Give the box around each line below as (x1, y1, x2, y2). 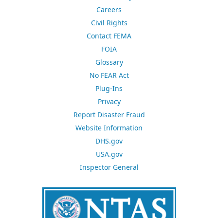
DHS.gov (95, 136, 123, 146)
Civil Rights (91, 18, 127, 28)
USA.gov (95, 149, 123, 159)
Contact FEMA (87, 31, 131, 41)
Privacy (97, 97, 121, 107)
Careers (96, 5, 122, 15)
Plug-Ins (95, 84, 123, 93)
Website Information (75, 123, 143, 133)
